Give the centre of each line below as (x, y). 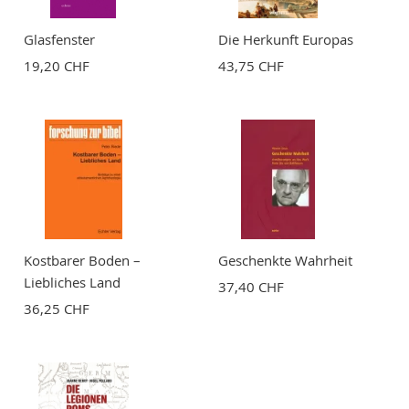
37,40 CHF (252, 286)
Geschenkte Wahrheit (286, 260)
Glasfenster (59, 40)
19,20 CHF (57, 66)
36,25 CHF (57, 308)
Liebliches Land (72, 282)
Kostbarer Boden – (82, 260)
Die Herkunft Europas (286, 40)
